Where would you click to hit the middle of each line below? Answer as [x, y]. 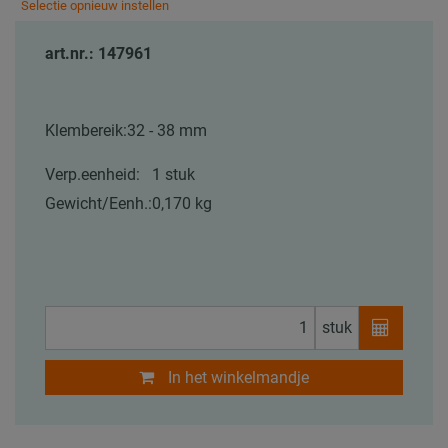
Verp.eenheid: [92, 174]
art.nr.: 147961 [98, 53]
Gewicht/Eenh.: [98, 203]
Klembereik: [86, 130]
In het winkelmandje [238, 377]
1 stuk [173, 174]
